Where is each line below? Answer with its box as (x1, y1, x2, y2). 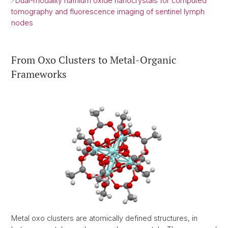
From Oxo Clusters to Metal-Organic (11, 53, 176, 67)
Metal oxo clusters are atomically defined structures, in (11, 213, 197, 222)
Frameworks (11, 67, 67, 81)
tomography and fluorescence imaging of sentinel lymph (11, 7, 205, 16)
